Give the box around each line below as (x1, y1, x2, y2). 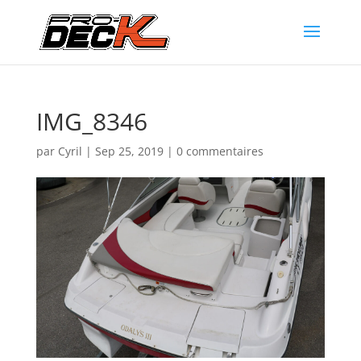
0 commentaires (176, 143, 263, 159)
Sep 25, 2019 (94, 143, 164, 159)
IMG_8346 (35, 105, 147, 138)
